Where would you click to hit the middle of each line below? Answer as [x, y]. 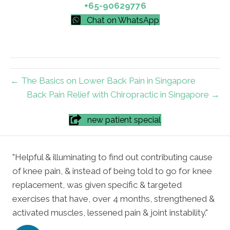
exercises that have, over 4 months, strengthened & [113, 199]
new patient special [124, 120]
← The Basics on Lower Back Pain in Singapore [103, 81]
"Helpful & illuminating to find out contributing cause [112, 157]
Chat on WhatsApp [123, 21]
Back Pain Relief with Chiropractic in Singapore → [123, 95]
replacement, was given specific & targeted [97, 185]
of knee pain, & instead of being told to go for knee [112, 171]
